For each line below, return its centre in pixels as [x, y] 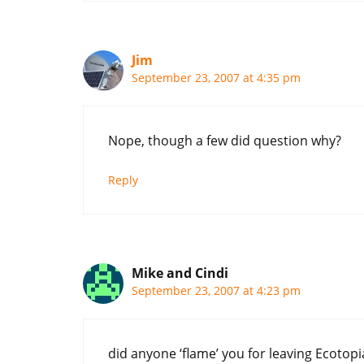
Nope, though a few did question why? [225, 140]
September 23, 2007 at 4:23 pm [216, 290]
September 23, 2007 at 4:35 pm [216, 77]
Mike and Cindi [180, 273]
